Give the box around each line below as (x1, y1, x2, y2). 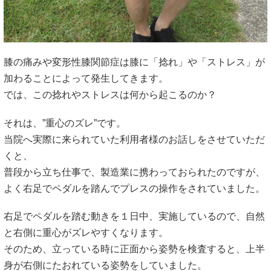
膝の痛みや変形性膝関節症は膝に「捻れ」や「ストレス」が (4, 57, 265, 68)
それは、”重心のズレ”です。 (4, 117, 126, 128)
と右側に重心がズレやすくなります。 (4, 227, 168, 238)
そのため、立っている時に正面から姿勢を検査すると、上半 (4, 243, 265, 254)
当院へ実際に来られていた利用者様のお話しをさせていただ (4, 134, 265, 145)
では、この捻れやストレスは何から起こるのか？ (4, 90, 217, 100)
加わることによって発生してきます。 (4, 73, 168, 84)
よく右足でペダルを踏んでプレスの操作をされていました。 (4, 183, 265, 194)
